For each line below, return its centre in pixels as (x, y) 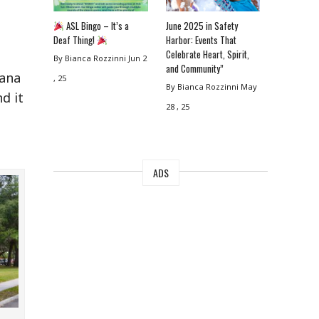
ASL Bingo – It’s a (97, 26)
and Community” (194, 69)
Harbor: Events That (201, 40)
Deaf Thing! (75, 40)
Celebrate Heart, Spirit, (207, 54)
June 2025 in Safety (202, 26)
